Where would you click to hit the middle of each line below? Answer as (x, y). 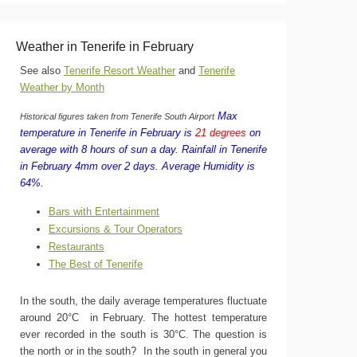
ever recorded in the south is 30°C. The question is (143, 334)
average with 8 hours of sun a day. (99, 149)
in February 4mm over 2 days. (89, 166)
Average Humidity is (208, 166)
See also (42, 71)
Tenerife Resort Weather (120, 71)
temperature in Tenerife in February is (108, 133)
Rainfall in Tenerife (224, 149)
